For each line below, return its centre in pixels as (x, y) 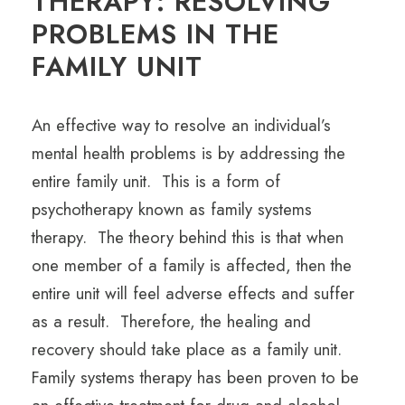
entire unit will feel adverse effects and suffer (193, 294)
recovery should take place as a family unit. (187, 350)
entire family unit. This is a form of (156, 182)
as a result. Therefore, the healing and (171, 322)
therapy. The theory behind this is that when (188, 238)
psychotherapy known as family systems (172, 210)
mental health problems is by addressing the (188, 154)
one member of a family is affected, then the (192, 266)
